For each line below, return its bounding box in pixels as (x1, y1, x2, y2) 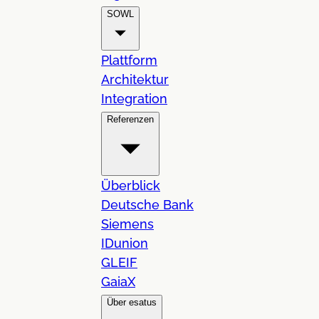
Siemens (101, 216, 154, 231)
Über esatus (107, 296, 157, 308)
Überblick (101, 177, 160, 193)
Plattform (101, 52, 157, 68)
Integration (101, 90, 167, 106)
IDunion (101, 235, 148, 251)
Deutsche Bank (101, 197, 194, 212)
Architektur (101, 71, 169, 87)
